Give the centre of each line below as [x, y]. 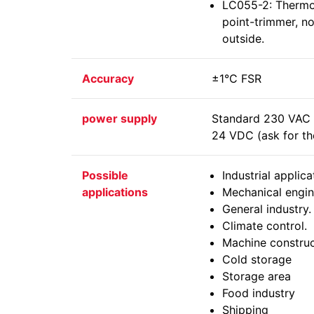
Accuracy [108, 78]
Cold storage [257, 259]
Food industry [259, 293]
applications [115, 192]
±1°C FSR [237, 78]
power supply [120, 118]
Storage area [257, 276]
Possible [105, 175]
